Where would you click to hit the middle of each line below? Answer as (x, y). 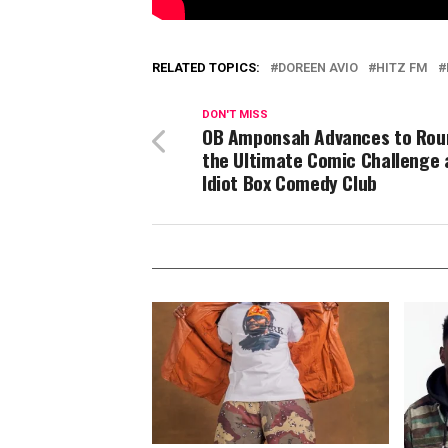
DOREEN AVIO (318, 68)
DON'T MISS (235, 115)
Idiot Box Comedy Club (289, 183)
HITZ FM (402, 68)
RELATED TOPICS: (206, 68)
